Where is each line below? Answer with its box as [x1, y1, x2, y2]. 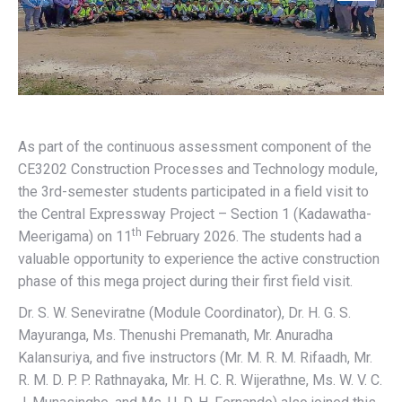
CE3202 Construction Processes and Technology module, [18, 160, 378, 178]
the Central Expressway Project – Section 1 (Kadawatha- [18, 205, 371, 223]
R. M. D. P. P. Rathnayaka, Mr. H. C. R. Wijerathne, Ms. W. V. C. [18, 371, 382, 389]
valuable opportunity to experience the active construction [18, 249, 380, 267]
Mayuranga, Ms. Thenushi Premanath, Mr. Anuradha [18, 326, 333, 344]
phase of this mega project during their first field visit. [18, 272, 353, 290]
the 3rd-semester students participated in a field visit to [18, 182, 369, 200]
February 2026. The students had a [142, 227, 362, 245]
